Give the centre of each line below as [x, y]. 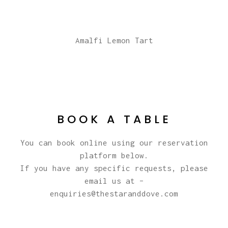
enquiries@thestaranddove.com [114, 193]
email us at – [114, 180]
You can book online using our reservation [114, 142]
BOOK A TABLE [114, 119]
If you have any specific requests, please [114, 168]
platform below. [114, 155]
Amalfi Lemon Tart [114, 40]
